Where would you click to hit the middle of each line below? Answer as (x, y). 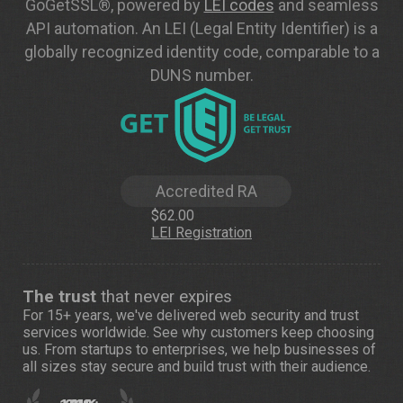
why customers (230, 332)
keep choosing (326, 332)
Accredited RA (206, 191)
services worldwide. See (102, 332)
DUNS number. (201, 75)
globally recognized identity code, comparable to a (201, 52)
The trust (59, 296)
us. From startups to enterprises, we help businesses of (199, 349)
